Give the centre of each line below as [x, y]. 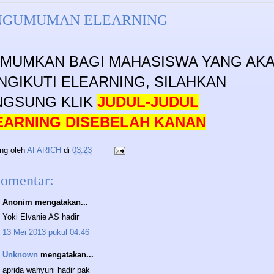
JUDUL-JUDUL [148, 102]
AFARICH [44, 150]
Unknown [20, 255]
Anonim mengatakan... [45, 202]
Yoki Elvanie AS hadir [41, 217]
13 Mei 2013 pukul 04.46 [46, 232]
